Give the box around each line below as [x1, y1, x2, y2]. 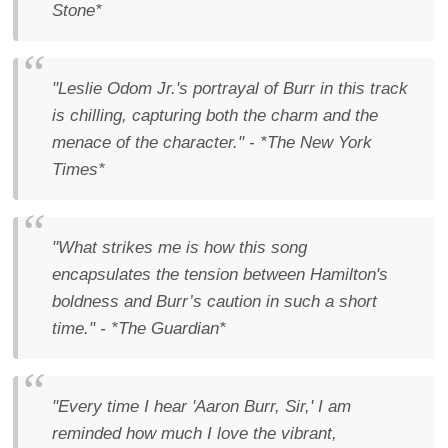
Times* [52, 160, 105, 179]
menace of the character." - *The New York [52, 133, 372, 152]
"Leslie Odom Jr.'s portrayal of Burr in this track [52, 79, 408, 98]
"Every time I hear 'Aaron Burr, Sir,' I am [52, 397, 351, 416]
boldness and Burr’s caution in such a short [52, 292, 377, 311]
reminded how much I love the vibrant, [52, 424, 337, 443]
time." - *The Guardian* [52, 319, 226, 338]
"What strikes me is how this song [52, 238, 307, 257]
